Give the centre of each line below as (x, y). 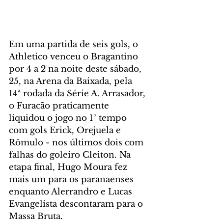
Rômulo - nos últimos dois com (77, 142)
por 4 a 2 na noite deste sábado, (76, 69)
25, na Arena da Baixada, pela (72, 81)
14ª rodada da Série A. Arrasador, (78, 93)
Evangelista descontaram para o (77, 204)
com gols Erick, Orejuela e (66, 130)
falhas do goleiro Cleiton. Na (71, 155)
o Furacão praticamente (60, 106)
